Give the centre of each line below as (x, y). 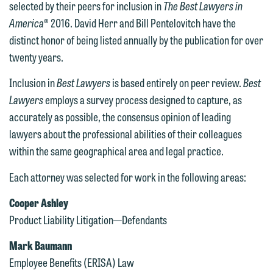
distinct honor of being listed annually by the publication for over (136, 40)
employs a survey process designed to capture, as (143, 100)
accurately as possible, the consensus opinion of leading (120, 117)
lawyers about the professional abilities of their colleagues (126, 134)
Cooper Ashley (39, 202)
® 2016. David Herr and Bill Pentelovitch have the (140, 23)
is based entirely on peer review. (177, 83)
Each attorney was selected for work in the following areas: (128, 176)
